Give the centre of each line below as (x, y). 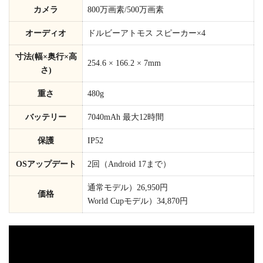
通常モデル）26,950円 (128, 188)
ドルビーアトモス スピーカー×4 (146, 33)
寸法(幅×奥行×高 (46, 57)
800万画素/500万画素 (126, 10)
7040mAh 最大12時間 (126, 117)
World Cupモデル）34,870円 (138, 201)
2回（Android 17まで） (129, 164)
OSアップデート (46, 164)
